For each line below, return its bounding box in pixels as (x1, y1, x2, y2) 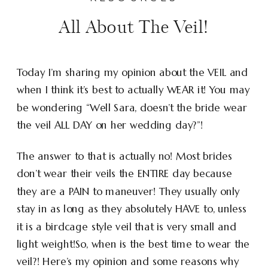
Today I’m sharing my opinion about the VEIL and (17, 66, 248, 79)
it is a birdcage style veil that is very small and (17, 220, 236, 233)
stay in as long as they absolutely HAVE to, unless (17, 202, 246, 215)
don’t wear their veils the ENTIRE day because (17, 167, 232, 180)
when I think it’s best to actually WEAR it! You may (17, 83, 250, 96)
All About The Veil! (59, 20, 209, 37)
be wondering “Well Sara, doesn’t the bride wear (17, 101, 248, 114)
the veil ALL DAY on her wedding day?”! (17, 118, 203, 132)
